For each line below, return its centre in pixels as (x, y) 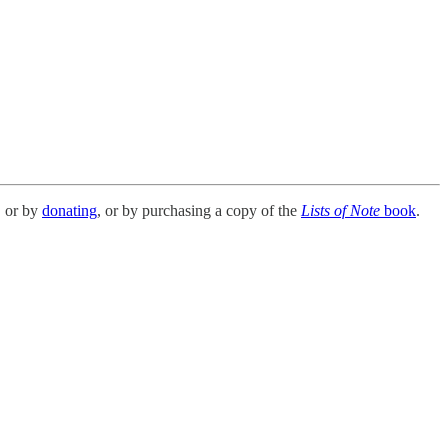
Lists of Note (340, 210)
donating (69, 210)
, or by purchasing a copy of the (199, 210)
